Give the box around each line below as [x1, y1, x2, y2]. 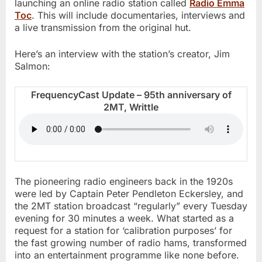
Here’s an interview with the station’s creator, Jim [15, 48, 230, 60]
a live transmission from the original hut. [15, 22, 191, 34]
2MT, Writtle [104, 101, 158, 113]
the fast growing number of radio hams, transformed [15, 237, 247, 249]
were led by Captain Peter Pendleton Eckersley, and [15, 188, 243, 200]
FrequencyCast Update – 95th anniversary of [30, 89, 232, 101]
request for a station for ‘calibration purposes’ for [15, 225, 232, 237]
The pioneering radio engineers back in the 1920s [15, 175, 233, 188]
